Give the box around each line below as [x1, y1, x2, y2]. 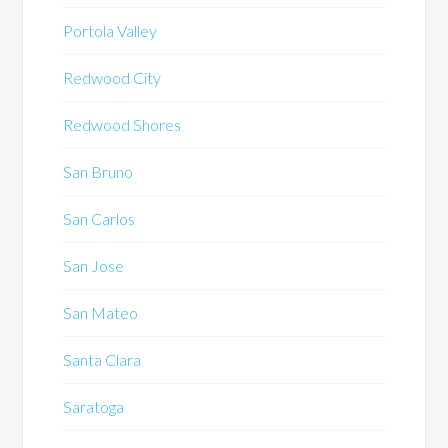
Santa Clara [63, 350, 142, 370]
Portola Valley [63, 21, 158, 41]
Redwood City [63, 68, 162, 88]
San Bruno [63, 162, 134, 182]
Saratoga [63, 397, 125, 417]
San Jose [63, 256, 125, 276]
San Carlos [63, 209, 136, 229]
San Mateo [63, 303, 139, 323]
